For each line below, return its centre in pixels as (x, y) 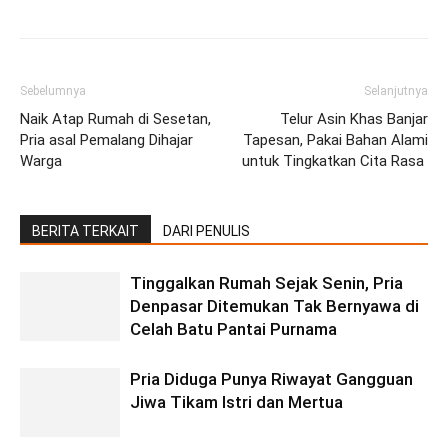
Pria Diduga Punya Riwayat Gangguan (271, 379)
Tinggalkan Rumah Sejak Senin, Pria (266, 283)
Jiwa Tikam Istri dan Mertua (236, 402)
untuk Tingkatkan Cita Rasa (335, 161)
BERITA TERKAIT (85, 231)
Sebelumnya (53, 91)
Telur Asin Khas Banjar (354, 119)
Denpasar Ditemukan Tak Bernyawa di (274, 306)
